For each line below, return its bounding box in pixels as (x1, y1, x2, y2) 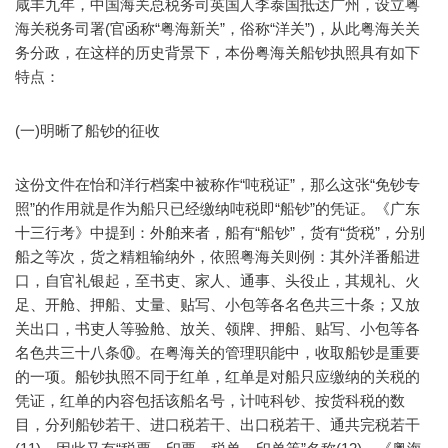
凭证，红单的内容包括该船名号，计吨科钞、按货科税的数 (15, 392, 405, 410)
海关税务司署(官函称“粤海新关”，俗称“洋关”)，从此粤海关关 (15, 20, 420, 38)
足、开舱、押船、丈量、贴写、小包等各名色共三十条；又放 (15, 296, 420, 314)
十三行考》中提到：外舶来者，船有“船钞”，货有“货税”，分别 (15, 224, 425, 242)
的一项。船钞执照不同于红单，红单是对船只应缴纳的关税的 (15, 368, 420, 386)
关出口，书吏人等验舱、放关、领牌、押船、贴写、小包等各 (15, 320, 420, 338)
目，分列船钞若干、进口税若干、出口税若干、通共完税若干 (15, 416, 420, 434)
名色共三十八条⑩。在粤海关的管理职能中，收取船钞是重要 (15, 344, 420, 362)
